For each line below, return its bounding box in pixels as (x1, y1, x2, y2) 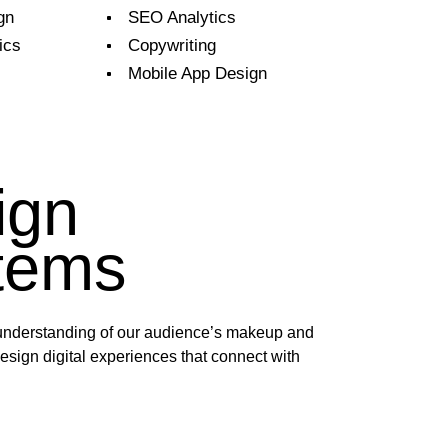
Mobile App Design (127, 63, 267, 83)
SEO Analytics (127, 7, 236, 27)
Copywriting (127, 35, 216, 55)
